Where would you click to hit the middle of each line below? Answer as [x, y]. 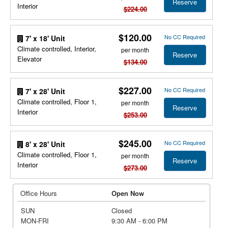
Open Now [128, 193]
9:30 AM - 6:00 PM [139, 221]
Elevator [29, 59]
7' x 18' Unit [44, 38]
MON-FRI [35, 221]
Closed [122, 210]
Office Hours [39, 193]
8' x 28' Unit [44, 144]
